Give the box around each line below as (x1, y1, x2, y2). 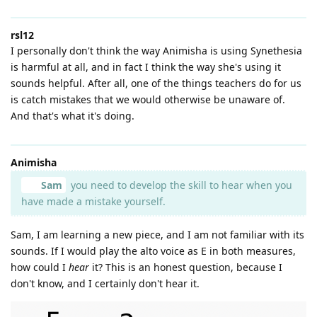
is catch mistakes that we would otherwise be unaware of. (11, 92, 285, 106)
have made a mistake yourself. (21, 194, 166, 208)
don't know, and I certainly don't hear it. (11, 276, 200, 290)
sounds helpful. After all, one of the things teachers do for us (11, 76, 301, 90)
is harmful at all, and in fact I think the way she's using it (11, 59, 281, 74)
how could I (11, 260, 69, 274)
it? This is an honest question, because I (89, 260, 282, 274)
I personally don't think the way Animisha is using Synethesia (11, 43, 302, 57)
